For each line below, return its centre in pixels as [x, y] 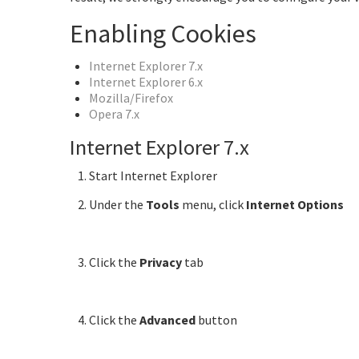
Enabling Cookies [163, 33]
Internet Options [295, 204]
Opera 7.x [114, 113]
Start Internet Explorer [153, 175]
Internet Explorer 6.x [146, 81]
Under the [117, 204]
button [216, 319]
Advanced [167, 319]
